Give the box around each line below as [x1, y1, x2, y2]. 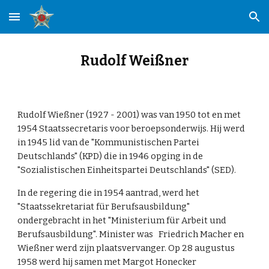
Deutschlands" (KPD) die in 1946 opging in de [17, 151, 204, 162]
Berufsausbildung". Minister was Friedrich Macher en [17, 229, 244, 240]
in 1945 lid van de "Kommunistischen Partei [17, 137, 200, 148]
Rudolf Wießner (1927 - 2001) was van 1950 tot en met [17, 109, 241, 120]
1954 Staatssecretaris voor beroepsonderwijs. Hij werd [17, 123, 246, 134]
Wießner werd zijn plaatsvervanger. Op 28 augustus [17, 243, 235, 253]
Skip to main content [10, 17, 95, 28]
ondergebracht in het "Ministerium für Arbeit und [17, 215, 227, 226]
